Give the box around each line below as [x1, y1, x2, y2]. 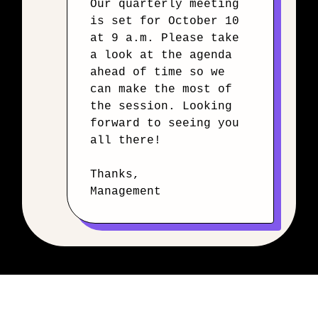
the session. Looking [90, 100, 232, 113]
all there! [90, 134, 161, 147]
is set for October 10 [90, 15, 239, 28]
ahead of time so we [90, 66, 225, 79]
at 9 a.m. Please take [90, 32, 239, 45]
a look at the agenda [90, 49, 232, 62]
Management [90, 185, 161, 198]
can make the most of [90, 83, 232, 96]
